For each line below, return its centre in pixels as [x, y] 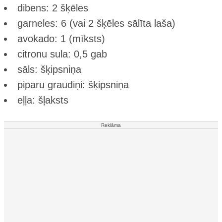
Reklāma [111, 125]
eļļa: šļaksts [43, 100]
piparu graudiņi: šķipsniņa [73, 84]
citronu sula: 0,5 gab [62, 54]
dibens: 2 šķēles [53, 8]
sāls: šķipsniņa [49, 69]
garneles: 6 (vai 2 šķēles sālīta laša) [96, 23]
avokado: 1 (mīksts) [61, 38]
